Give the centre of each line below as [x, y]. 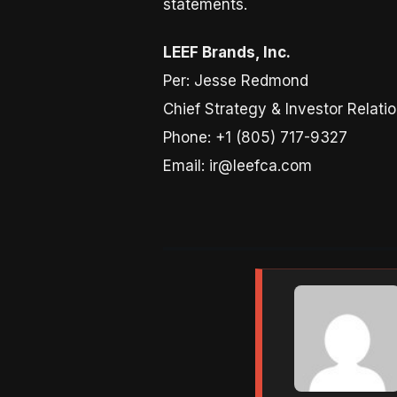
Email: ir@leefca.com [237, 166]
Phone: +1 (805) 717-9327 [255, 138]
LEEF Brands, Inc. [226, 53]
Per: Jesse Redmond [235, 81]
